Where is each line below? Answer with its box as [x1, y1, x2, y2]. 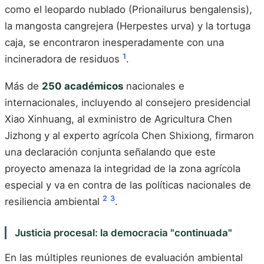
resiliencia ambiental [5, 195, 103, 207]
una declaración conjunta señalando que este [5, 146, 216, 158]
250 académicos [42, 80, 123, 92]
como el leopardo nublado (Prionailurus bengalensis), [5, 4, 252, 16]
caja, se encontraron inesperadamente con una [5, 37, 224, 49]
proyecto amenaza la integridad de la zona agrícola [5, 162, 240, 174]
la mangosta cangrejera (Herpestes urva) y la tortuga [5, 20, 250, 32]
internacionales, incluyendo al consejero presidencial [5, 96, 250, 108]
